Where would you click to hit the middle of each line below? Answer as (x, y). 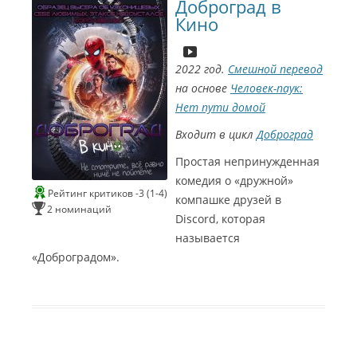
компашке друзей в (228, 200)
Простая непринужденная (247, 161)
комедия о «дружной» (234, 180)
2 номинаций (79, 209)
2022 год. (202, 69)
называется (208, 238)
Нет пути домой (220, 107)
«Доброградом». (76, 257)
